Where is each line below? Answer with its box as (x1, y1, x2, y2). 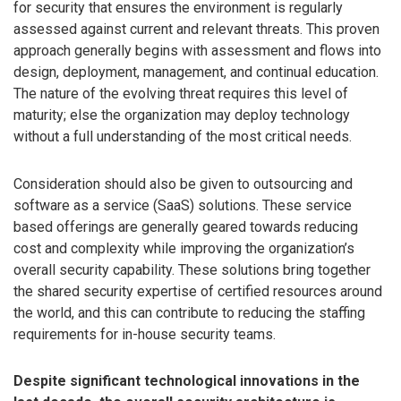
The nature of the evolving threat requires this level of (13, 84, 348, 102)
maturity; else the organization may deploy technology (13, 106, 350, 124)
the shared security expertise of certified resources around (13, 282, 382, 300)
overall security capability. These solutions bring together (13, 260, 371, 278)
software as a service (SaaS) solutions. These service (13, 196, 352, 214)
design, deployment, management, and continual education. (13, 63, 379, 81)
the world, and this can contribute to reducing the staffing (13, 303, 365, 321)
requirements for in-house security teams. (13, 325, 276, 343)
